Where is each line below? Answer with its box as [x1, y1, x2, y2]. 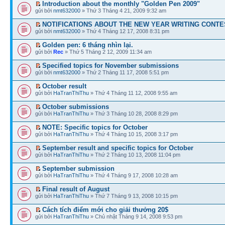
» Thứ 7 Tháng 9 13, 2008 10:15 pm [89, 192, 178, 199]
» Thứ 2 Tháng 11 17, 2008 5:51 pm [80, 69, 169, 75]
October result [42, 82, 86, 90]
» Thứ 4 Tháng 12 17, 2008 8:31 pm [80, 28, 169, 34]
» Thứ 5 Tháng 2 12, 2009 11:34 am [63, 48, 152, 55]
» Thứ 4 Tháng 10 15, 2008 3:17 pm [89, 131, 178, 137]
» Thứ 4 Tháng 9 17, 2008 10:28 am [89, 172, 178, 178]
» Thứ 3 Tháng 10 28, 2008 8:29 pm [89, 110, 178, 117]
